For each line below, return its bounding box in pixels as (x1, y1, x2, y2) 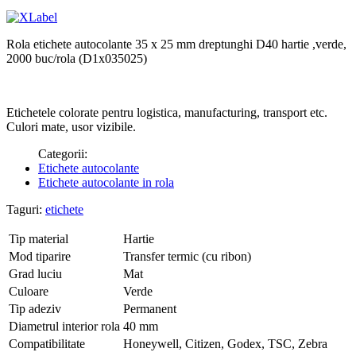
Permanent (123, 302, 176, 316)
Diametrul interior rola (9, 319, 120, 334)
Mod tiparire (9, 250, 71, 264)
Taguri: (6, 203, 45, 217)
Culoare (9, 284, 48, 299)
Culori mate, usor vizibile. (6, 120, 136, 134)
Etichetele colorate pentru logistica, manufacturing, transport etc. (6, 106, 327, 120)
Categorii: (38, 147, 87, 161)
